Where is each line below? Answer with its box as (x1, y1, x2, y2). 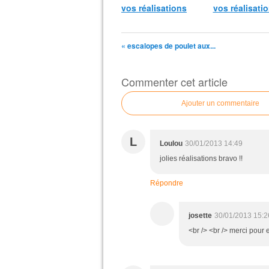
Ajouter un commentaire (181, 99, 259, 107)
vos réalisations (121, 2, 187, 14)
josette (189, 211, 212, 220)
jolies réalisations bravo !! (160, 154, 243, 163)
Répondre (150, 179, 183, 187)
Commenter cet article (121, 74, 228, 89)
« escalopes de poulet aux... (121, 40, 216, 51)
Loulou (160, 139, 183, 148)
